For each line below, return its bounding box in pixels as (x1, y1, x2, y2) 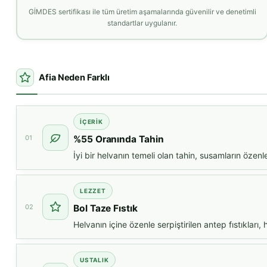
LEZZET (80, 187, 106, 195)
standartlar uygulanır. (107, 18, 178, 27)
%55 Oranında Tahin (73, 133, 164, 145)
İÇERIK (80, 118, 103, 126)
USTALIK (80, 256, 109, 264)
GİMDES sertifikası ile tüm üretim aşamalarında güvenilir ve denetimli (28, 7, 256, 16)
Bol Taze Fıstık (73, 203, 138, 215)
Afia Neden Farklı (39, 72, 110, 83)
